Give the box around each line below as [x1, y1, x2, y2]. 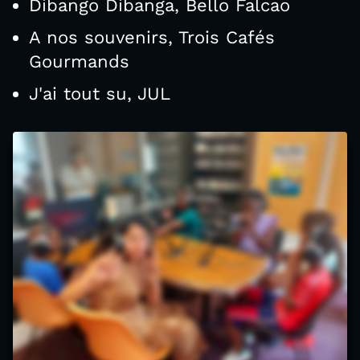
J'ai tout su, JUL [29, 84, 170, 104]
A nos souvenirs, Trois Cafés [29, 27, 275, 48]
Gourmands [29, 51, 129, 72]
